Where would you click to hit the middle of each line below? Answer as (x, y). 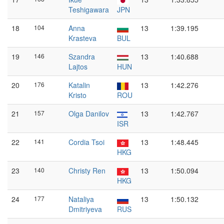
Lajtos (78, 66)
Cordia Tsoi (86, 142)
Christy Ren (87, 170)
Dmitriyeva (85, 209)
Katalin (79, 85)
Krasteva (82, 38)
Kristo (77, 95)
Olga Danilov (89, 113)
